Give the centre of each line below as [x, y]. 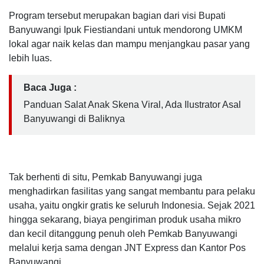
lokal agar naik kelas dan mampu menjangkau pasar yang [129, 44]
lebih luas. [30, 58]
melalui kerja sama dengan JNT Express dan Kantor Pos [127, 247]
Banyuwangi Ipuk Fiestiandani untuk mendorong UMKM [126, 29]
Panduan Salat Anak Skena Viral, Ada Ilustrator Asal [132, 104]
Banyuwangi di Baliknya [74, 118]
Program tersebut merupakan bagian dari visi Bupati [117, 15]
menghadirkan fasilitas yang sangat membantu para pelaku [132, 191]
